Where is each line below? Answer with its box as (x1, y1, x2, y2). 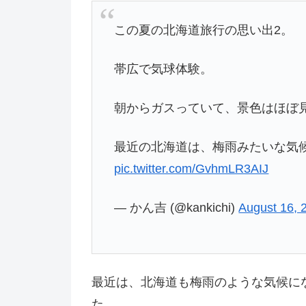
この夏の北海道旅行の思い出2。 (114, 23, 294, 37)
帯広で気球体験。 (114, 61, 213, 76)
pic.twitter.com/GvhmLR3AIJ (114, 162, 269, 176)
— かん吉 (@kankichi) (114, 201, 239, 215)
